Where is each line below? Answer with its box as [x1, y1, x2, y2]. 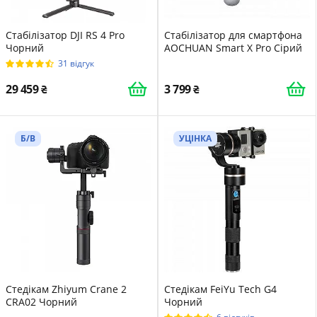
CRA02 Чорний [6, 295, 77, 309]
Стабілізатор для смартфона [164, 28, 302, 42]
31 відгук [58, 57, 94, 69]
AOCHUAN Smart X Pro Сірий [164, 41, 302, 54]
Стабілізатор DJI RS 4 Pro [6, 28, 125, 42]
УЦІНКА [179, 132, 212, 144]
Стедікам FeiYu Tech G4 [164, 282, 277, 296]
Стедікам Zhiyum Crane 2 [6, 282, 127, 296]
